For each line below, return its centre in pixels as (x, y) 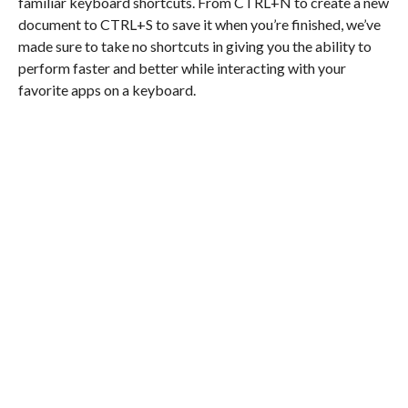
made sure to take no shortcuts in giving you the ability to (194, 46)
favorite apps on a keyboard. (107, 90)
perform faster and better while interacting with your (182, 68)
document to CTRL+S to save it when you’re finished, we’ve (199, 25)
